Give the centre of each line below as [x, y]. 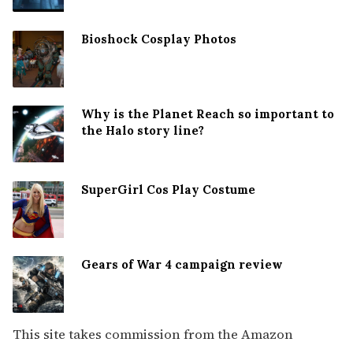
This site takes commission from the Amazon [153, 334]
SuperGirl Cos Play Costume [168, 189]
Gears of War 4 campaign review [182, 265]
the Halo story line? [143, 131]
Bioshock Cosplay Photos [159, 39]
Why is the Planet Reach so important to [208, 114]
